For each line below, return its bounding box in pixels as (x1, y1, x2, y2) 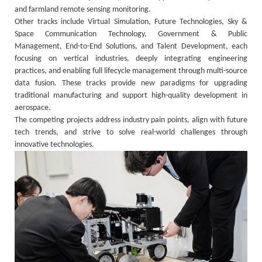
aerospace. (15, 104, 54, 113)
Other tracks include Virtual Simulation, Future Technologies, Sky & (15, 18, 247, 27)
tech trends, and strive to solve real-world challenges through (15, 128, 247, 137)
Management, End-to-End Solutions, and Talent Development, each (15, 42, 247, 51)
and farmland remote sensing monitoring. (15, 5, 153, 15)
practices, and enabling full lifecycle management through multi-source (15, 67, 247, 76)
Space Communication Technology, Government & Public (15, 30, 247, 39)
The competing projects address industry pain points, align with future (15, 116, 247, 125)
